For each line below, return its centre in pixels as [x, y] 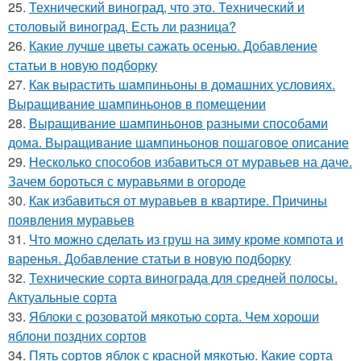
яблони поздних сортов [77, 336]
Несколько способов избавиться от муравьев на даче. [191, 162]
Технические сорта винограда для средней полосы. [183, 278]
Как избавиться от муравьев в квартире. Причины [178, 200]
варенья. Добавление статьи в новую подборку [149, 258]
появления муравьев [71, 220]
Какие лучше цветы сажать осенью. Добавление [173, 46]
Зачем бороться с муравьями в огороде [127, 181]
